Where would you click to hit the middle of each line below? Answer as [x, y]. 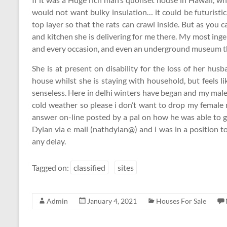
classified [89, 167]
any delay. [49, 141]
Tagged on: [51, 167]
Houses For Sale [181, 201]
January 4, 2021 [112, 201]
